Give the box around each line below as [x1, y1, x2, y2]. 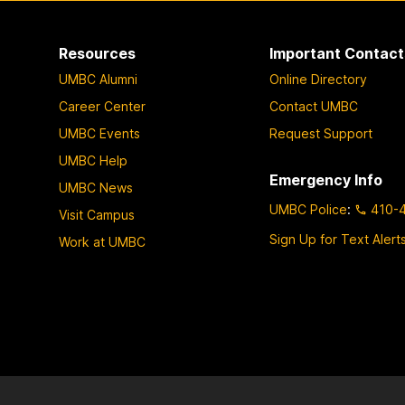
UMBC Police [269, 201, 348, 217]
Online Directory [269, 71, 368, 88]
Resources [58, 43, 136, 62]
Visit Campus [58, 207, 135, 223]
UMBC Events [58, 126, 140, 142]
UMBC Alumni [58, 71, 137, 88]
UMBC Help [58, 153, 127, 169]
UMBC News [58, 180, 133, 196]
